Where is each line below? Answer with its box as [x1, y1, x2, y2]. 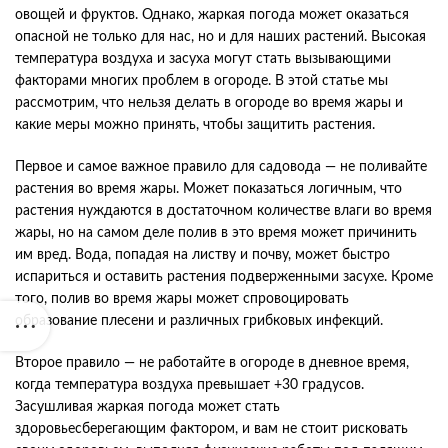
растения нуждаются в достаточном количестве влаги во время [15, 203, 432, 218]
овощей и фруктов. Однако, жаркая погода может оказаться [15, 7, 409, 22]
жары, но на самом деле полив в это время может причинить [15, 225, 417, 240]
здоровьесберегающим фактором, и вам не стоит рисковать [15, 421, 408, 436]
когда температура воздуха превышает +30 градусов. [15, 377, 364, 392]
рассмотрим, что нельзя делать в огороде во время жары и [15, 95, 403, 110]
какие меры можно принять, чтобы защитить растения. [15, 117, 375, 132]
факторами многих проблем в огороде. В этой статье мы [15, 73, 388, 88]
